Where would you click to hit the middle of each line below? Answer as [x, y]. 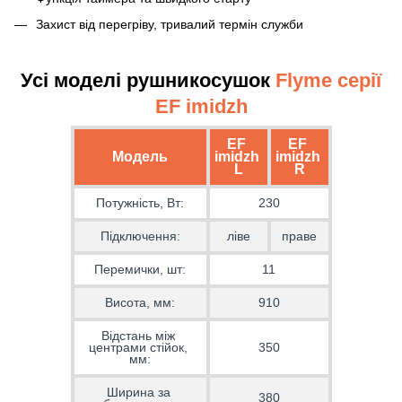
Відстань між [138, 335]
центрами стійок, [138, 347]
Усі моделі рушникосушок [148, 80]
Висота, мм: [140, 302]
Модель [140, 156]
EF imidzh [201, 106]
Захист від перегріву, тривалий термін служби [170, 24]
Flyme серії [328, 80]
